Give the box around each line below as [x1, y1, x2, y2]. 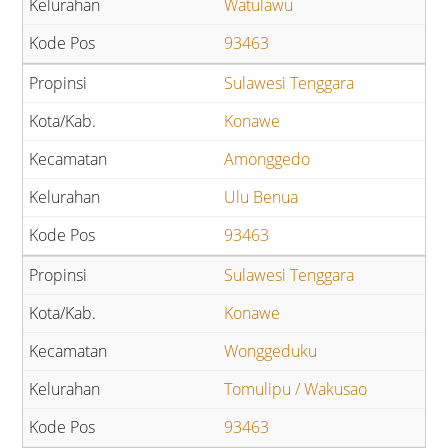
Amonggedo [224, 148, 310, 171]
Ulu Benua [224, 186, 298, 209]
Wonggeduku [224, 340, 317, 363]
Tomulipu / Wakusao [224, 378, 367, 401]
